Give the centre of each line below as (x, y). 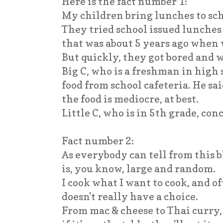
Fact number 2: (98, 140)
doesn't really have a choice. (131, 196)
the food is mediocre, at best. (130, 99)
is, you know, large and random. (140, 168)
